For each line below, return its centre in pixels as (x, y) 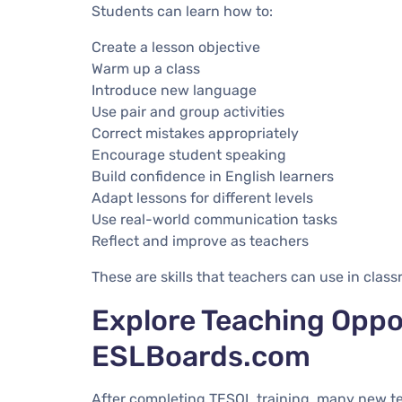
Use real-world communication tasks (214, 219)
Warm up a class (146, 68)
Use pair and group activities (188, 111)
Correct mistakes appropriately (195, 133)
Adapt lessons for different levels (202, 197)
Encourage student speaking (189, 154)
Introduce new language (174, 90)
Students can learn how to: (182, 11)
